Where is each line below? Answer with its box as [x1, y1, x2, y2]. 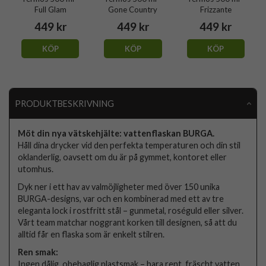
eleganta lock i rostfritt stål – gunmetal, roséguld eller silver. [18, 205, 244, 216]
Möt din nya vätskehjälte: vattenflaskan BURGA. [18, 128, 215, 138]
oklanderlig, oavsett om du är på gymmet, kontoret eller [18, 151, 227, 162]
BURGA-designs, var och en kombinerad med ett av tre [18, 193, 224, 204]
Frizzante [199, 4, 232, 14]
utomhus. [18, 163, 54, 174]
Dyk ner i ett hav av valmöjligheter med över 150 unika [18, 181, 220, 192]
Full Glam [34, 4, 66, 14]
